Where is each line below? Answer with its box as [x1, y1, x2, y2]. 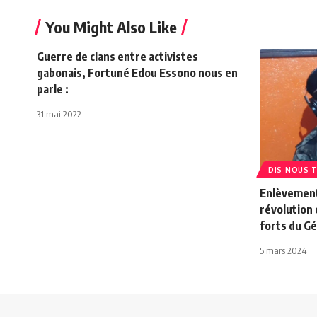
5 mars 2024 [260, 244, 306, 256]
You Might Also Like [45, 16, 177, 37]
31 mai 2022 [37, 108, 81, 120]
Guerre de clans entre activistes [37, 49, 198, 64]
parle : [37, 81, 69, 96]
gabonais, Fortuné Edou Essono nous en [37, 65, 238, 80]
